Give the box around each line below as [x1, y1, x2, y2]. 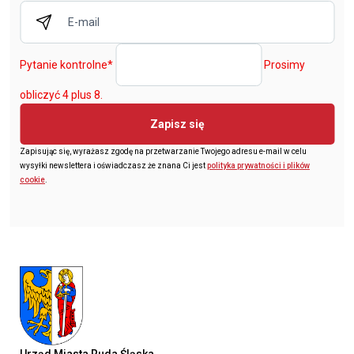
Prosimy [264, 58, 305, 72]
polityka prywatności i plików [207, 161, 310, 171]
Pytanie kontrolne [20, 58, 107, 72]
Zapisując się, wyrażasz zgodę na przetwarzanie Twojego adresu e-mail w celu [20, 147, 307, 156]
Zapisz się [149, 118, 205, 131]
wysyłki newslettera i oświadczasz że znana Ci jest [20, 161, 207, 171]
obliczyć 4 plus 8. [20, 88, 103, 102]
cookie [20, 175, 45, 185]
